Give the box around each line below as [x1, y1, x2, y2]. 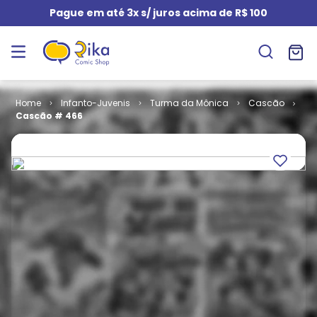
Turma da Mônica [149, 97, 229, 109]
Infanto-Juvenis [60, 97, 130, 109]
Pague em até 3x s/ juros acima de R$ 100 [50, 6, 267, 20]
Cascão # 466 [16, 110, 83, 122]
